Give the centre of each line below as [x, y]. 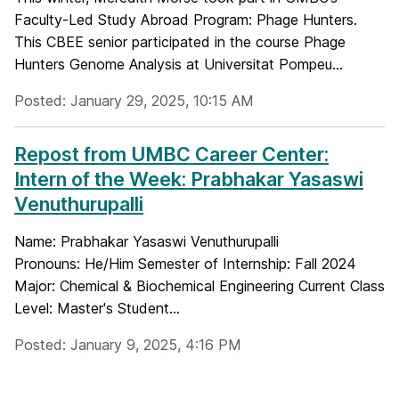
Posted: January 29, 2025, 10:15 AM [134, 100]
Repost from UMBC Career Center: [171, 154]
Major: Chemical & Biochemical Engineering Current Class [199, 285]
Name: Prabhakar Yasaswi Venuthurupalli [147, 241]
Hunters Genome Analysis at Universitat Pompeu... [179, 64]
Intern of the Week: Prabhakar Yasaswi [189, 179]
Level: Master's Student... [97, 308]
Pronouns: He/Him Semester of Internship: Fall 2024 [185, 263]
